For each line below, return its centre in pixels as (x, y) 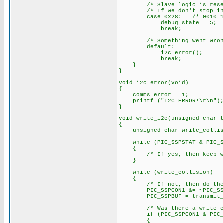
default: (147, 47)
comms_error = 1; (154, 95)
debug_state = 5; (167, 23)
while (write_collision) (166, 172)
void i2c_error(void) (154, 83)
